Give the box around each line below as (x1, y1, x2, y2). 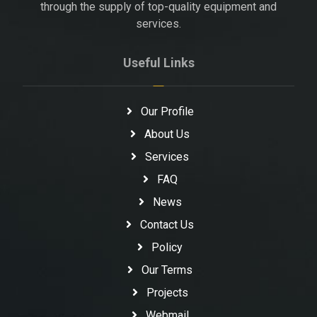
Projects (146, 285, 188, 299)
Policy (151, 240, 183, 254)
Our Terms (142, 263, 192, 277)
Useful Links (122, 54, 195, 70)
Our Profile (140, 104, 194, 118)
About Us (144, 127, 190, 141)
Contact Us (140, 217, 194, 231)
